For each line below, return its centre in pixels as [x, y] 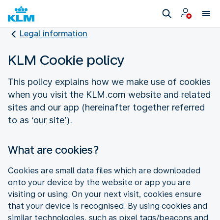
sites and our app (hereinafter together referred [106, 107]
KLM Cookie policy [66, 60]
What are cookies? [54, 150]
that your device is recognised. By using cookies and [108, 206]
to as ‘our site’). [40, 120]
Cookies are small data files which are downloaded [104, 170]
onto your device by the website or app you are [99, 182]
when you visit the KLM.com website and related [109, 94]
